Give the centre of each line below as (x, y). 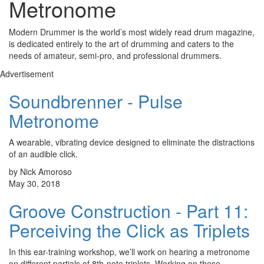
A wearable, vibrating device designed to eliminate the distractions (132, 142)
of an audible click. (43, 154)
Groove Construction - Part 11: (128, 211)
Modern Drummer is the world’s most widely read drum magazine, (132, 32)
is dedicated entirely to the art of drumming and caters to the (121, 44)
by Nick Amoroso (40, 172)
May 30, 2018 (34, 184)
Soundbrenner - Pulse (96, 101)
